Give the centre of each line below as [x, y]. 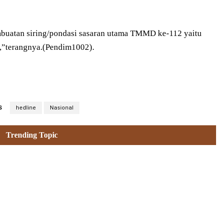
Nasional [62, 108]
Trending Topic [32, 135]
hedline [26, 108]
